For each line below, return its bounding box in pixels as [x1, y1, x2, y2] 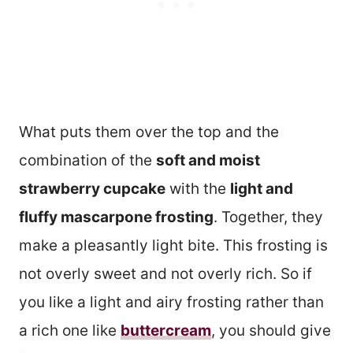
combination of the [19, 151, 156, 170]
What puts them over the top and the [19, 123, 279, 142]
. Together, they [214, 208, 323, 227]
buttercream [121, 321, 211, 340]
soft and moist [156, 151, 260, 170]
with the [165, 180, 230, 199]
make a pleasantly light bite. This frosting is [19, 236, 328, 255]
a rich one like [19, 321, 121, 340]
